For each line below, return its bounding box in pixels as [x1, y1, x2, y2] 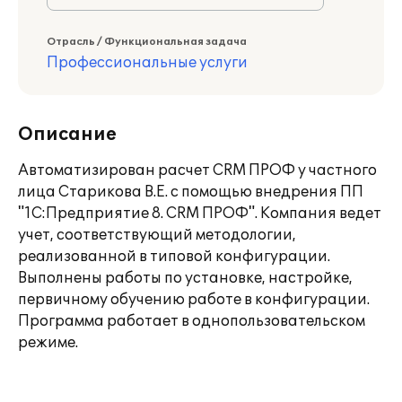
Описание [18, 124, 117, 145]
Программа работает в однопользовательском [18, 312, 365, 330]
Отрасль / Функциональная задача [47, 36, 247, 48]
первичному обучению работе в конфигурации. [18, 291, 370, 309]
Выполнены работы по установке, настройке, [18, 269, 353, 287]
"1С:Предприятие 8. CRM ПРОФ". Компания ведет [18, 205, 381, 223]
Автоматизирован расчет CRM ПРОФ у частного [18, 162, 377, 179]
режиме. [18, 334, 78, 352]
